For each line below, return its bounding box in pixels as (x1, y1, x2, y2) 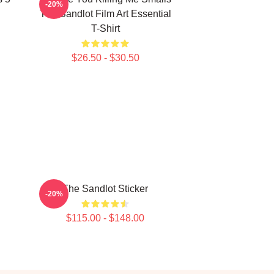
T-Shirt (91, 23, 120, 34)
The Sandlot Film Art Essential (39, 9, 171, 19)
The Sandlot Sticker (62, 183, 148, 194)
